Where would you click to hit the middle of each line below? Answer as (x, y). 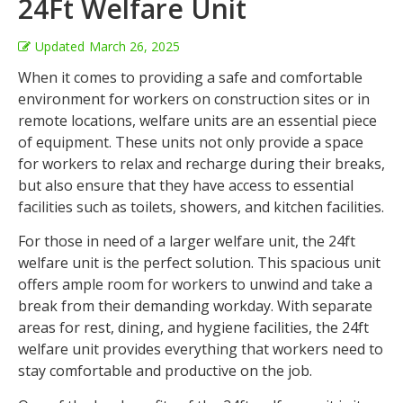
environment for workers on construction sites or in (194, 99)
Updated (60, 46)
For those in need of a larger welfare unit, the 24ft (187, 242)
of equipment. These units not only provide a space (191, 142)
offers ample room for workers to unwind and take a (195, 285)
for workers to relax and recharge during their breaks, (201, 164)
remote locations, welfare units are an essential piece (197, 121)
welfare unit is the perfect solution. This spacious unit (199, 263)
